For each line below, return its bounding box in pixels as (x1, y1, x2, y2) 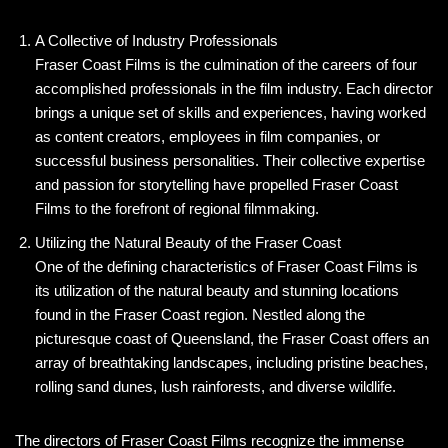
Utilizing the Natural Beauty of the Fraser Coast (35, 234, 341, 252)
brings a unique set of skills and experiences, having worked (35, 104, 426, 122)
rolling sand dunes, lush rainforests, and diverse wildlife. (35, 378, 396, 396)
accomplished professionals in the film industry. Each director (35, 80, 433, 98)
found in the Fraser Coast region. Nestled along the (35, 306, 365, 324)
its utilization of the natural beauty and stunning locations (35, 282, 399, 300)
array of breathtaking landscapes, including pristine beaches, (35, 354, 428, 372)
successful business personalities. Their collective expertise (35, 152, 425, 170)
